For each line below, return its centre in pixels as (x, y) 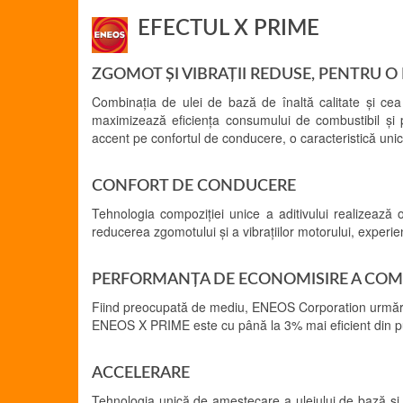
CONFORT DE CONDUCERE (194, 186)
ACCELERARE (141, 373)
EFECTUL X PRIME (226, 29)
